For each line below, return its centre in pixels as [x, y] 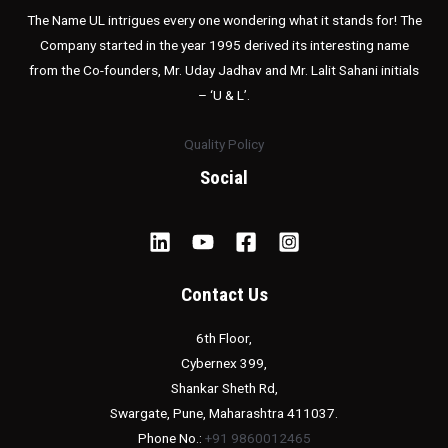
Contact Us [224, 294]
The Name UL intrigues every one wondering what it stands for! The [224, 20]
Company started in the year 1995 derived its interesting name [224, 45]
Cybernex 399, [224, 362]
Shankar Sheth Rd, [224, 387]
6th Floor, [224, 337]
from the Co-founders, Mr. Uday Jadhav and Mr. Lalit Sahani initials [224, 70]
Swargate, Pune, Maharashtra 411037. [224, 412]
